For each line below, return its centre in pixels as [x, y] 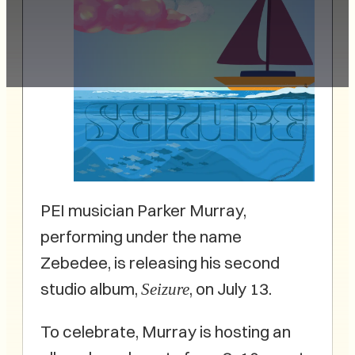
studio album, [91, 289]
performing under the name [141, 237]
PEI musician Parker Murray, [143, 211]
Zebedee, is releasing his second [160, 263]
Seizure [165, 289]
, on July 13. [231, 289]
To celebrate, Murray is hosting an [166, 332]
